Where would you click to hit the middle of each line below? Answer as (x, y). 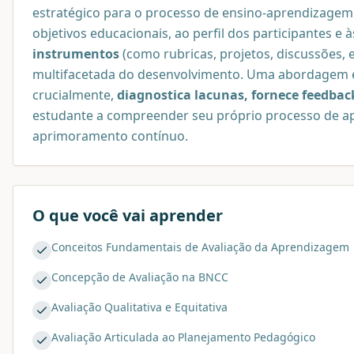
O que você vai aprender (128, 215)
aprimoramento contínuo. (110, 136)
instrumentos (76, 53)
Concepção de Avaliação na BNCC (140, 277)
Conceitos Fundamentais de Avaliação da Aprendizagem (200, 247)
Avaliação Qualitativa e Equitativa (139, 307)
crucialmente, (75, 94)
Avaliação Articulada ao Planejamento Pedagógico (183, 337)
